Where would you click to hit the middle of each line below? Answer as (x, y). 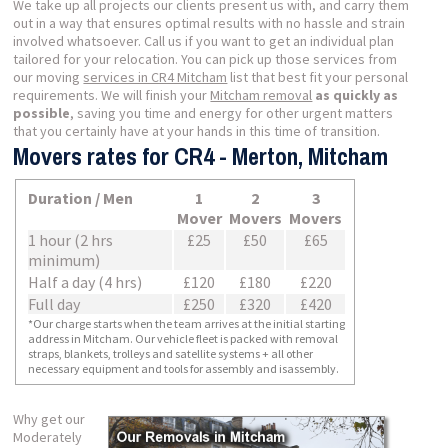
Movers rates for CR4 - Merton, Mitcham (201, 156)
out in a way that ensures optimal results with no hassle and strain (209, 23)
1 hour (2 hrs (71, 240)
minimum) (64, 260)
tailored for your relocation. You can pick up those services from (205, 59)
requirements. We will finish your (112, 95)
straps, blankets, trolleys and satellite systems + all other (171, 353)
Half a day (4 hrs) (85, 282)
